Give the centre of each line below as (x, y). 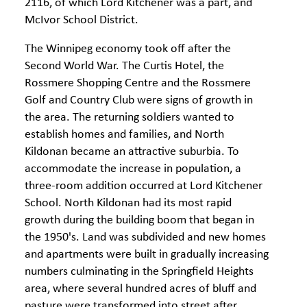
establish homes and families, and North (124, 135)
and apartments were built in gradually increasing (147, 255)
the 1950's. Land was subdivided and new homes (145, 237)
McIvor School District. (82, 20)
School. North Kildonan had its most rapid (128, 203)
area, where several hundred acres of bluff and (140, 289)
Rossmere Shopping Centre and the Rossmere (138, 83)
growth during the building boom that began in (139, 220)
